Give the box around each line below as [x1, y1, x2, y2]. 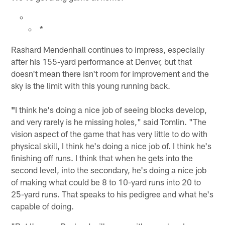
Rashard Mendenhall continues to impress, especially [11, 44, 205, 54]
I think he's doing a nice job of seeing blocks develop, [15, 104, 207, 115]
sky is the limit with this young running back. [11, 80, 171, 90]
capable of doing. [11, 200, 74, 211]
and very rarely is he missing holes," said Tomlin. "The [11, 116, 207, 127]
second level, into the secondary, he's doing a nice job [11, 164, 207, 175]
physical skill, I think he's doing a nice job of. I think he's [11, 140, 212, 151]
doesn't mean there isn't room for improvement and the [11, 68, 209, 78]
